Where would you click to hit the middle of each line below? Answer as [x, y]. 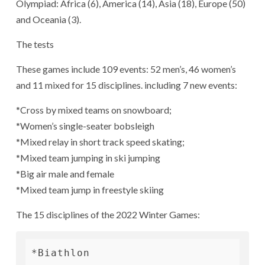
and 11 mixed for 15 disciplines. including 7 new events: [127, 85]
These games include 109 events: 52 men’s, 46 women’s [126, 69]
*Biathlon [61, 253]
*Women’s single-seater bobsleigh [85, 125]
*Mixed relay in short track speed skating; [100, 141]
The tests [35, 44]
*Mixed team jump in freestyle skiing [90, 189]
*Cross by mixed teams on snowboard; [94, 109]
